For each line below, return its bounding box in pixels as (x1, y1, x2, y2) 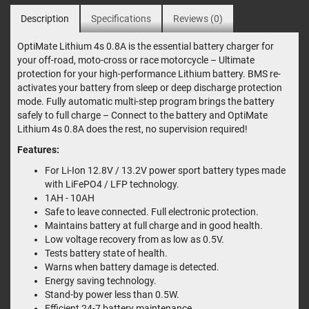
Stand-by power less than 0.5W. (45, 289, 179, 301)
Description (21, 13, 69, 25)
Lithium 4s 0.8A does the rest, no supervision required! (17, 123, 248, 135)
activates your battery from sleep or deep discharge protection (17, 82, 282, 94)
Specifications (91, 13, 151, 25)
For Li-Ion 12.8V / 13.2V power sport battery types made (45, 165, 286, 177)
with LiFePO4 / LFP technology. (45, 179, 179, 190)
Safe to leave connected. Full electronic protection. (45, 206, 259, 218)
